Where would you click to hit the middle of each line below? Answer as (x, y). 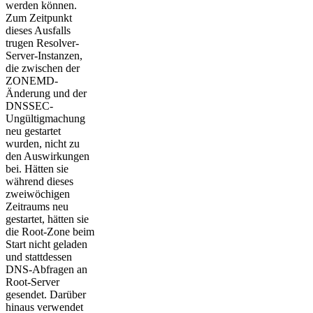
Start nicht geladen (46, 244)
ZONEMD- (32, 80)
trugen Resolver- (42, 43)
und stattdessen (39, 256)
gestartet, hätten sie (47, 219)
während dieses (39, 181)
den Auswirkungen (48, 156)
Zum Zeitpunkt (39, 17)
